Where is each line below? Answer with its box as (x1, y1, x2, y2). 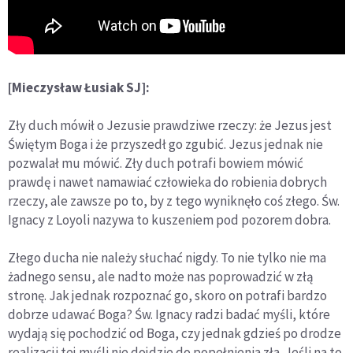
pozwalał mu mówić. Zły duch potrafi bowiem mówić (8, 154, 303, 172)
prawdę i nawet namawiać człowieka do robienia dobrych (8, 173, 327, 191)
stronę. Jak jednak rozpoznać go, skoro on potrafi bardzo (8, 287, 327, 304)
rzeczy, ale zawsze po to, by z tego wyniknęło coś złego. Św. (8, 192, 340, 210)
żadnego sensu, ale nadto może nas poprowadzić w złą (8, 268, 314, 285)
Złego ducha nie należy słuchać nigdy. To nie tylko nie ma (8, 249, 326, 266)
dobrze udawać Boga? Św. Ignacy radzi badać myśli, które (8, 306, 330, 323)
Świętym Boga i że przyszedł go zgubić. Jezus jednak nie (8, 136, 323, 153)
